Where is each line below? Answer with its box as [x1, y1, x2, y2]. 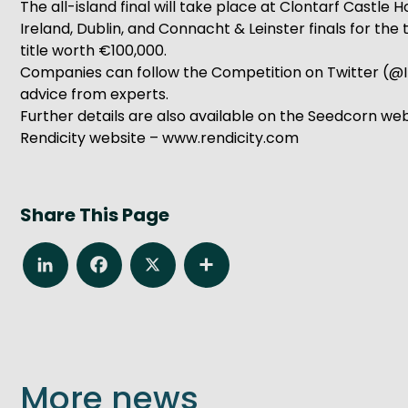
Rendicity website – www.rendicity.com [20, 127, 299, 148]
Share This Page [20, 202, 169, 228]
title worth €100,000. [20, 40, 167, 61]
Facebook [87, 250, 159, 270]
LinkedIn [34, 250, 91, 270]
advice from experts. [20, 84, 168, 105]
